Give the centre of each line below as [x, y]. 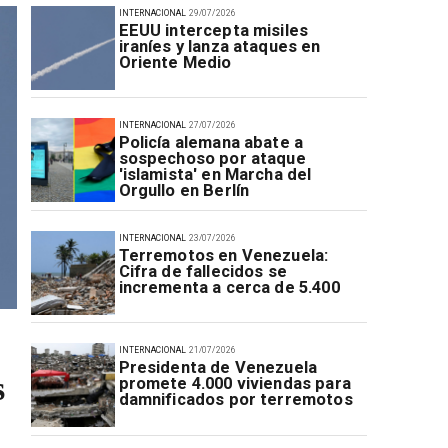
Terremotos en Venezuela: [223, 255]
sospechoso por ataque [212, 159]
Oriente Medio [175, 62]
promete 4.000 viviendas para [234, 384]
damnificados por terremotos [235, 400]
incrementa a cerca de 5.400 [229, 287]
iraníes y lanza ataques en [219, 46]
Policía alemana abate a [211, 143]
